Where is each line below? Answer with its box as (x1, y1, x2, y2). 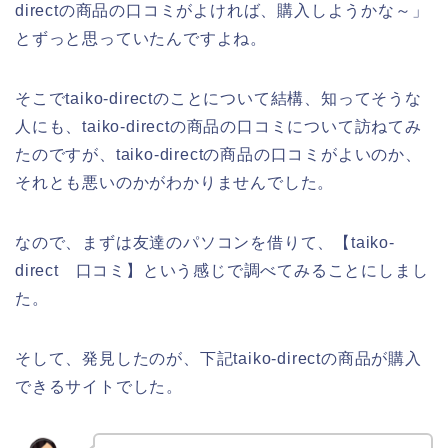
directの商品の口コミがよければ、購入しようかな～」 (15, 2, 429, 20)
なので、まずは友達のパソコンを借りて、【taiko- (15, 234, 395, 252)
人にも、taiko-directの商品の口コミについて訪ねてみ (15, 118, 422, 136)
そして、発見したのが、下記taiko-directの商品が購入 (15, 350, 422, 368)
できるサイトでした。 (15, 378, 183, 396)
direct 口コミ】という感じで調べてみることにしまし (15, 262, 429, 280)
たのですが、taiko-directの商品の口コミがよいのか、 (15, 146, 422, 164)
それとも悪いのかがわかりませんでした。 (15, 174, 335, 192)
